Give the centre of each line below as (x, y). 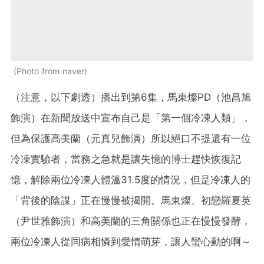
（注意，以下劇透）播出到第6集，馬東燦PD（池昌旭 (131, 97)
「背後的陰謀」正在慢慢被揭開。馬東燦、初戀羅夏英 (131, 200)
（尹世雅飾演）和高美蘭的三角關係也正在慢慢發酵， (131, 221)
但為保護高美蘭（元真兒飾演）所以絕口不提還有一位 (131, 138)
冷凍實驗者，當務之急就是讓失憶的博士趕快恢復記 (126, 159)
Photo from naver (50, 71)
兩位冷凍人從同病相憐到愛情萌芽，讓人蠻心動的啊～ (131, 241)
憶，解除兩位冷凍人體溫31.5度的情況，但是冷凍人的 (131, 179)
